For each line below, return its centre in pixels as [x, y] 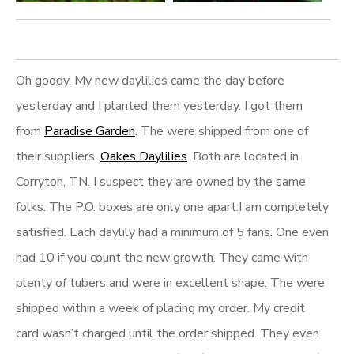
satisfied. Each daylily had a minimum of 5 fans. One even [172, 232]
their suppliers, [58, 156]
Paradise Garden [90, 131]
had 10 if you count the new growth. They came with [162, 258]
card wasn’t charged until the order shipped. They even [168, 333]
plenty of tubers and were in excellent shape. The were [170, 283]
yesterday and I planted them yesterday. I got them [159, 106]
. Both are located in [243, 156]
